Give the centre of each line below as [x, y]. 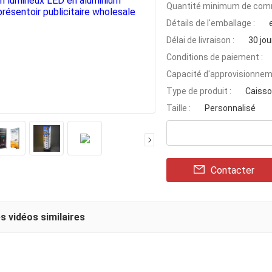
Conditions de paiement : [215, 57]
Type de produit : [199, 91]
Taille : [178, 108]
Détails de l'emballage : [211, 23]
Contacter [233, 170]
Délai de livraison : [200, 40]
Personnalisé [230, 108]
